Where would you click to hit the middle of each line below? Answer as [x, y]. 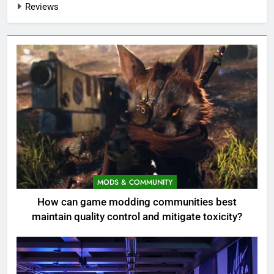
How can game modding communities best [137, 202]
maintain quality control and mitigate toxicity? [137, 217]
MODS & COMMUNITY [135, 183]
